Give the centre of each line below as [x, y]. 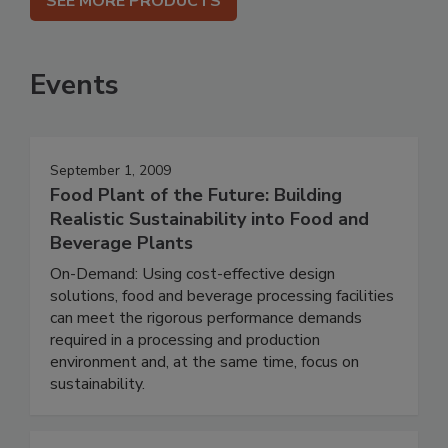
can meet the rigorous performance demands [206, 318]
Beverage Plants [121, 243]
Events [74, 85]
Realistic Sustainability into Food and [209, 219]
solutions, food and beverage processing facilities [222, 296]
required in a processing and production [185, 340]
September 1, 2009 [110, 171]
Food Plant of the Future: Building [196, 195]
